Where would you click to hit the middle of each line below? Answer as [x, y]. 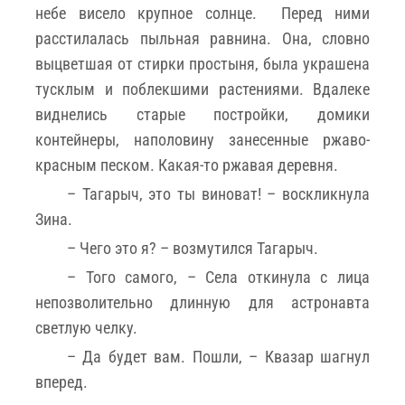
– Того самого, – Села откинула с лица [218, 277]
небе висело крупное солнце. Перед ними [202, 13]
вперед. [61, 381]
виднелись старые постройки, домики [202, 114]
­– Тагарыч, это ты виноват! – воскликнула [218, 193]
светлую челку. [86, 327]
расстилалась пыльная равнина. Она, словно [202, 38]
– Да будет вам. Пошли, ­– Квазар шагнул [218, 356]
